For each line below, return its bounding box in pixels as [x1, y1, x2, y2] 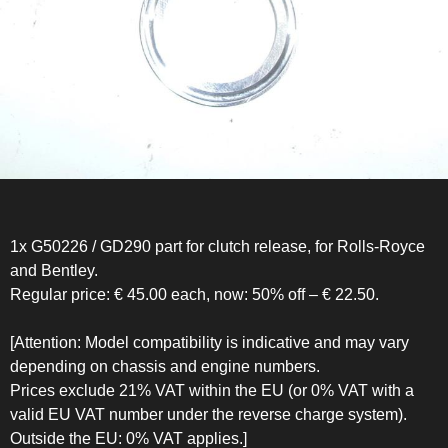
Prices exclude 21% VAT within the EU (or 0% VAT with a [10, 381, 414, 399]
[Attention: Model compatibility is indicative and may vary [10, 333, 409, 351]
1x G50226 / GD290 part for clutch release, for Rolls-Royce [10, 237, 425, 255]
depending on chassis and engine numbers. [10, 357, 320, 375]
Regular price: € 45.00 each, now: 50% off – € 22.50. [10, 285, 379, 303]
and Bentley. [10, 261, 98, 279]
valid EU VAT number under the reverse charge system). [10, 405, 407, 423]
